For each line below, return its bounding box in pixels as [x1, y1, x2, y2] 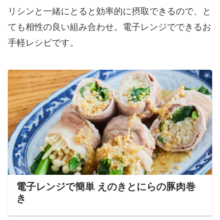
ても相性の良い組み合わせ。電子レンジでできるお [8, 21, 211, 33]
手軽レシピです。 [8, 36, 79, 49]
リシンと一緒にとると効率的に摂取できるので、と [8, 5, 211, 17]
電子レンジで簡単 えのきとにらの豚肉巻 [16, 180, 195, 193]
